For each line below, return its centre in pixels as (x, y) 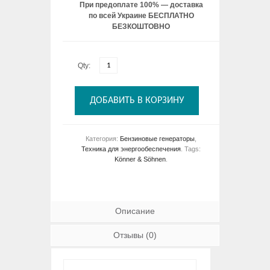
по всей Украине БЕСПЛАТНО (141, 15)
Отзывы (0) (135, 235)
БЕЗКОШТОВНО (141, 26)
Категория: (103, 138)
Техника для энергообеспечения (131, 149)
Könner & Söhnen (140, 159)
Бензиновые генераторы (157, 138)
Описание (135, 211)
